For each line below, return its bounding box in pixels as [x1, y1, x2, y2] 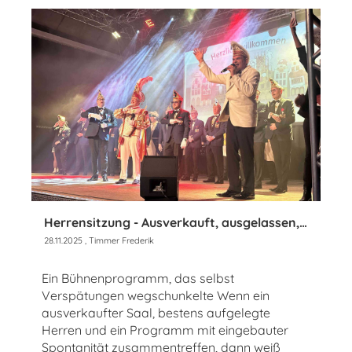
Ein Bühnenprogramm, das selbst [42, 270, 234, 287]
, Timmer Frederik [82, 235, 154, 247]
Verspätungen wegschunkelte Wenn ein [42, 288, 269, 304]
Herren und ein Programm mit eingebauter [42, 322, 288, 339]
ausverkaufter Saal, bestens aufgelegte [42, 305, 270, 321]
